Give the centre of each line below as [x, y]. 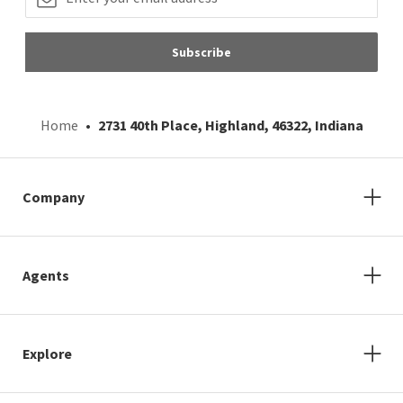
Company [54, 197]
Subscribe [201, 52]
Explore [47, 353]
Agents [46, 275]
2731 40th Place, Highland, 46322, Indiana [230, 125]
